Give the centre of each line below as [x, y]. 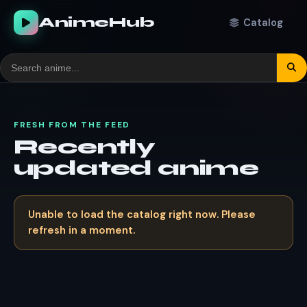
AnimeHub [97, 23]
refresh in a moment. [82, 230]
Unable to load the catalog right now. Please [142, 214]
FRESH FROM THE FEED [72, 124]
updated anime [136, 168]
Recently [85, 147]
